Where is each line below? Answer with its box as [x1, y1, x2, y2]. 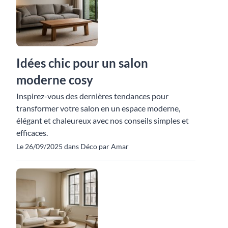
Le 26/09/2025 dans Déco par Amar [16, 142, 129, 151]
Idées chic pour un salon [16, 55, 148, 70]
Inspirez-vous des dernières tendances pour [16, 91, 168, 101]
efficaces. [16, 128, 48, 137]
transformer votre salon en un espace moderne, [16, 103, 180, 113]
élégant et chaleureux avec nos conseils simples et [16, 116, 189, 125]
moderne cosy [16, 72, 93, 87]
